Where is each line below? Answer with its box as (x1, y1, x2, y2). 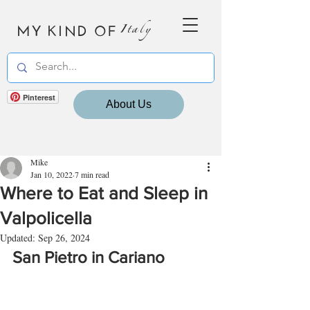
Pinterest (23, 92, 55, 102)
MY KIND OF (17, 17, 118, 40)
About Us (106, 98, 152, 110)
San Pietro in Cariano (12, 248, 165, 266)
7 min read (75, 169, 109, 180)
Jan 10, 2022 (30, 169, 73, 180)
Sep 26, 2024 (38, 231, 90, 244)
